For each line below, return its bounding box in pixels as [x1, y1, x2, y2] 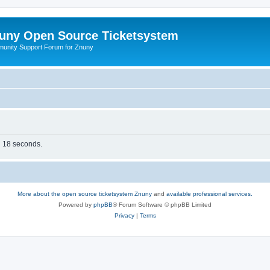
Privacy [114, 212, 134, 219]
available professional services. [166, 190, 253, 197]
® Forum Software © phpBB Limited [113, 201, 212, 208]
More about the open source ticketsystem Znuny [17, 190, 152, 197]
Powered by [58, 201, 93, 208]
